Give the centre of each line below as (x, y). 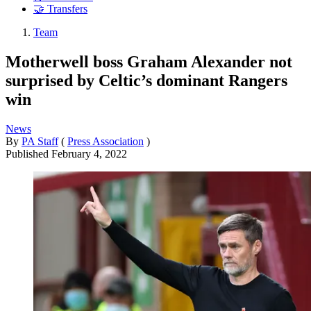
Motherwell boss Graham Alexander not (149, 61)
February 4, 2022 (89, 153)
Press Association (106, 141)
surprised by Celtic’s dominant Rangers (146, 80)
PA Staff (40, 141)
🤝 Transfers (60, 9)
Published (28, 153)
